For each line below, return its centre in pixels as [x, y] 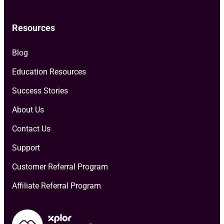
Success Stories [40, 91]
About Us [28, 110]
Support [26, 148]
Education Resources [49, 72]
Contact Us [31, 129]
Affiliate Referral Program [56, 186]
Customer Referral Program [60, 167]
